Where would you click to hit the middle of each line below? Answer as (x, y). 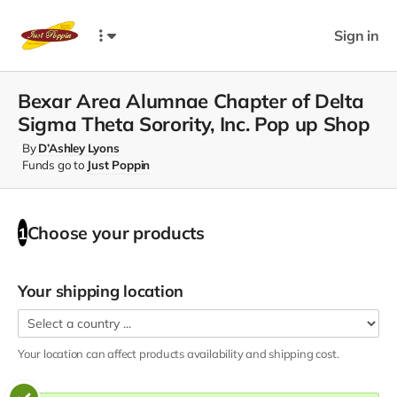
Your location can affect (78, 353)
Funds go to (55, 165)
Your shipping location (101, 291)
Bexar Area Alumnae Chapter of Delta (191, 101)
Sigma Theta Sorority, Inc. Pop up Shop (194, 124)
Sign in (357, 35)
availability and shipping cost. (262, 353)
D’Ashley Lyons (79, 148)
